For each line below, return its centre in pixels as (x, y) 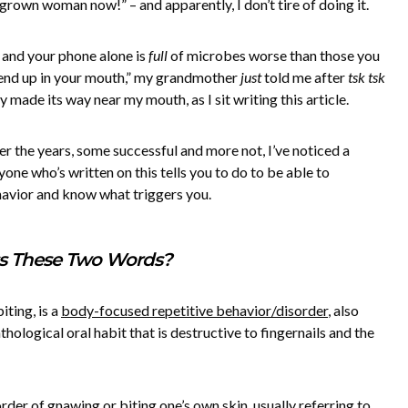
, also (343, 310)
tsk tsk (367, 77)
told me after (305, 77)
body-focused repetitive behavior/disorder (194, 310)
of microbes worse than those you (274, 55)
